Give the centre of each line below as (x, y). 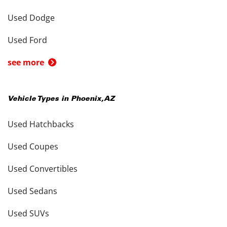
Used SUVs (28, 213)
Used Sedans (32, 191)
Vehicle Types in (39, 99)
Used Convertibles (43, 169)
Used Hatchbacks (41, 124)
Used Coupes (33, 146)
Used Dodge (31, 18)
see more (26, 62)
